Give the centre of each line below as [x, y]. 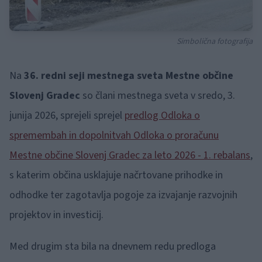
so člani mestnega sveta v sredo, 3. [159, 96]
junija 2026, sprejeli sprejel [67, 116]
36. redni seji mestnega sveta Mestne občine [129, 76]
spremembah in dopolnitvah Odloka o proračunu [114, 135]
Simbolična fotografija [215, 42]
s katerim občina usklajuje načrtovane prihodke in [116, 175]
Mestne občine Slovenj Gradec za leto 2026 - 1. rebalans [130, 155]
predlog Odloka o [162, 116]
